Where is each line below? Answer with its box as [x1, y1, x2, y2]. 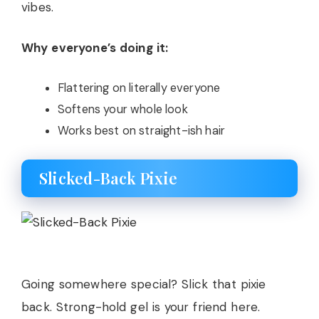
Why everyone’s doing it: [21, 40, 169, 56]
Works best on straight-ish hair [58, 122, 226, 138]
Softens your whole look [58, 101, 188, 117]
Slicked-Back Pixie [39, 167, 177, 189]
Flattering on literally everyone [58, 80, 221, 95]
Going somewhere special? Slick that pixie [21, 276, 266, 292]
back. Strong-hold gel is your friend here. [21, 299, 261, 315]
